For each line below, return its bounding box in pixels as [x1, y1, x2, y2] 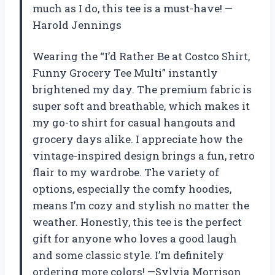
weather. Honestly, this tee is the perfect [33, 215, 242, 230]
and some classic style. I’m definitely [33, 248, 224, 263]
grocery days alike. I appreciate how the [33, 132, 242, 147]
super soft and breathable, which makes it [33, 99, 250, 114]
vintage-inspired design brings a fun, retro [33, 149, 255, 163]
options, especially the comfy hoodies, [33, 182, 231, 196]
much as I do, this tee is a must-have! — [33, 1, 233, 16]
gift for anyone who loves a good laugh [33, 231, 237, 246]
